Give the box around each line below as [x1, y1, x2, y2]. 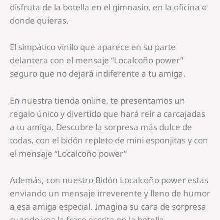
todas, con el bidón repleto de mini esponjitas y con [10, 134, 208, 146]
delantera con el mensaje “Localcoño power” [10, 55, 183, 66]
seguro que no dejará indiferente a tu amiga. [10, 68, 186, 80]
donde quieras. [10, 15, 69, 27]
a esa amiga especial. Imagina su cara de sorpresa [10, 200, 206, 212]
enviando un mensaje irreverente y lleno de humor [10, 187, 210, 199]
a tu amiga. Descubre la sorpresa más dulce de [10, 121, 192, 133]
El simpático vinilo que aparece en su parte [10, 41, 176, 53]
